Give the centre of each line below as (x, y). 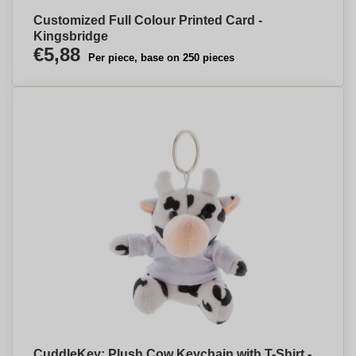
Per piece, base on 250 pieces (161, 58)
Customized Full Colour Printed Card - (148, 20)
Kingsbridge (71, 36)
